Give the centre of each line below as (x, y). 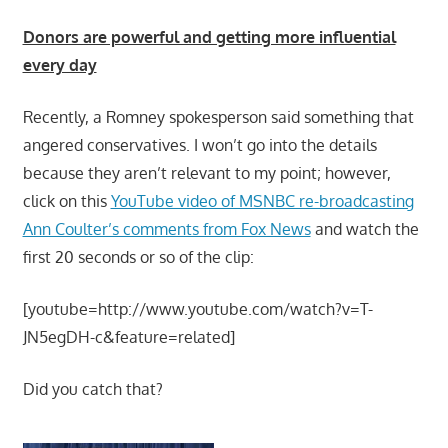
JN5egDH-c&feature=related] (128, 336)
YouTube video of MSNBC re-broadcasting (262, 200)
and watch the (364, 228)
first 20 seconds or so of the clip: (138, 256)
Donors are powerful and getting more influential (209, 36)
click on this (66, 200)
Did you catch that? (92, 388)
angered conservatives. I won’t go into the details (199, 144)
